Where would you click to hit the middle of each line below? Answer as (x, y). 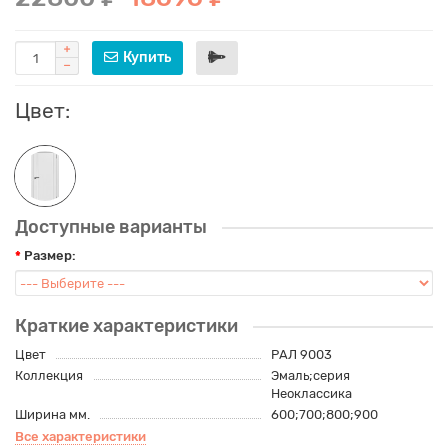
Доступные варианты (111, 227)
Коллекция (49, 376)
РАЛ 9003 (301, 355)
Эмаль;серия (310, 376)
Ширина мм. (52, 415)
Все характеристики (80, 437)
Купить (147, 58)
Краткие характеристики (126, 326)
